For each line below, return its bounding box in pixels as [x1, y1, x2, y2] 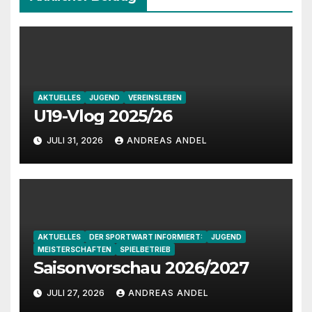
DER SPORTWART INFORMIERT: [88, 233, 203, 242]
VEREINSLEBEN [127, 93, 182, 102]
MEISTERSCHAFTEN [37, 245, 111, 254]
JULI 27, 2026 [44, 287, 107, 298]
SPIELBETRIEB [119, 245, 171, 254]
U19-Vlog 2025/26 [33, 105, 173, 126]
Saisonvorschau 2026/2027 [33, 258, 249, 279]
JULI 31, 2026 [44, 135, 105, 146]
